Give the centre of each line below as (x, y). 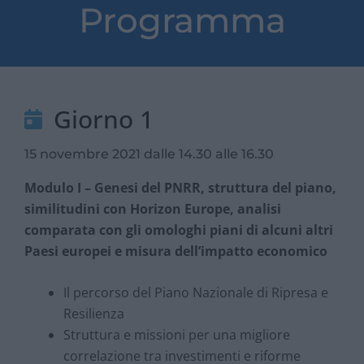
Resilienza (94, 314)
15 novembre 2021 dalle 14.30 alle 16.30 (149, 154)
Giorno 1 (104, 119)
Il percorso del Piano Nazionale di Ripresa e (196, 293)
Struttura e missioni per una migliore (177, 335)
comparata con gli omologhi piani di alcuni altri (179, 230)
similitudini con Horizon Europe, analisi (153, 208)
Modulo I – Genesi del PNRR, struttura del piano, (180, 187)
